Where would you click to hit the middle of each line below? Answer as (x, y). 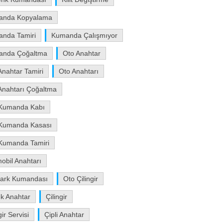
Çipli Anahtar (64, 215)
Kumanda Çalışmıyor (85, 35)
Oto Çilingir (81, 179)
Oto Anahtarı (79, 71)
